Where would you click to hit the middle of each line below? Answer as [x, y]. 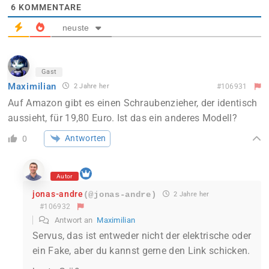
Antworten [86, 138]
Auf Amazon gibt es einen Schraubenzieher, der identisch [133, 103]
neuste [76, 28]
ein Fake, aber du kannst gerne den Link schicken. [141, 250]
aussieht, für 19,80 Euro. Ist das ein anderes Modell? [122, 118]
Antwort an [75, 220]
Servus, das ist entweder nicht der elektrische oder [142, 235]
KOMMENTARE [49, 8]
